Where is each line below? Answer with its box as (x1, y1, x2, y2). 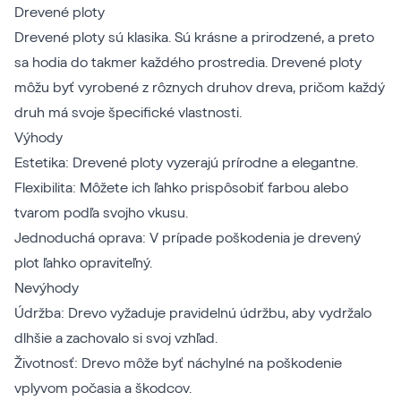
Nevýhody (14, 281, 79, 296)
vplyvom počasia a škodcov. (14, 381, 192, 397)
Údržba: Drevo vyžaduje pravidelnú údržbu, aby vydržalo (14, 306, 371, 321)
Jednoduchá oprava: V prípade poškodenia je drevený (14, 231, 361, 246)
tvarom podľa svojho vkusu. (14, 206, 188, 221)
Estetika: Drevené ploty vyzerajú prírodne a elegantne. (14, 156, 358, 171)
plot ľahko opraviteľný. (14, 256, 152, 271)
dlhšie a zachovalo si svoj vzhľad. (14, 331, 218, 346)
